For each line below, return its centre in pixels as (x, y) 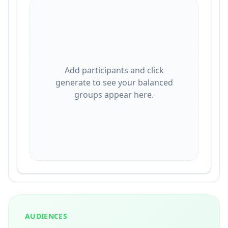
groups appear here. (114, 95)
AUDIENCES (46, 216)
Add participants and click (114, 70)
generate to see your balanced (114, 82)
